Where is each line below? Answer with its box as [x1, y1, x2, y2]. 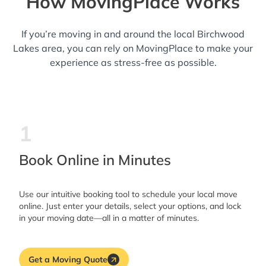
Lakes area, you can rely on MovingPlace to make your [13, 42, 253, 55]
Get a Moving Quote [28, 254, 107, 265]
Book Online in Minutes [19, 151, 171, 169]
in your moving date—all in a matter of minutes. [19, 213, 199, 224]
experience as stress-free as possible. [49, 56, 217, 69]
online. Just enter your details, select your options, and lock [19, 201, 241, 212]
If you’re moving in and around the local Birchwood [21, 28, 245, 40]
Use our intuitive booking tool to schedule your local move [19, 189, 237, 200]
